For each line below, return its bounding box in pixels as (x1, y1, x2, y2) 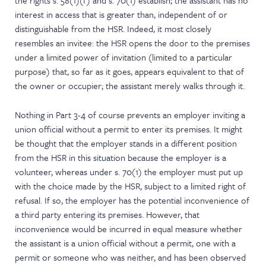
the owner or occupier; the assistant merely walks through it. (15, 79, 245, 92)
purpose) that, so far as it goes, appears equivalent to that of (15, 65, 245, 78)
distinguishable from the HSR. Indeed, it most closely (15, 22, 212, 35)
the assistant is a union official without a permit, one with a (15, 236, 236, 249)
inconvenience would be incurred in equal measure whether (15, 222, 243, 235)
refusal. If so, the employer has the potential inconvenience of (15, 194, 250, 207)
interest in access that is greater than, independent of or (15, 8, 228, 21)
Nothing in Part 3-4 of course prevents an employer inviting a (15, 108, 246, 121)
